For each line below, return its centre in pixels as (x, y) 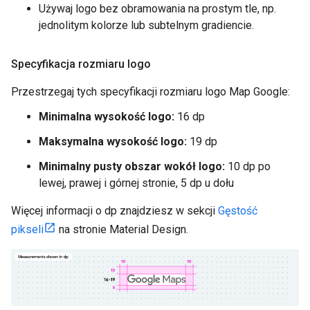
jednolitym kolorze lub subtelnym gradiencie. (146, 25)
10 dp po (248, 166)
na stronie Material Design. (122, 229)
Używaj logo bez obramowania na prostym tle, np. (157, 8)
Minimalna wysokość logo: (107, 116)
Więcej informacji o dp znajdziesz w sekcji (115, 210)
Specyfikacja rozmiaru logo (81, 64)
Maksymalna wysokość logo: (113, 141)
